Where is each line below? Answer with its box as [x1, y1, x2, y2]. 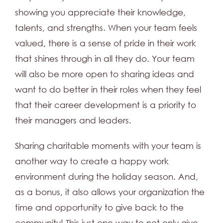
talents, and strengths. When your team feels [15, 22, 197, 33]
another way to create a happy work [15, 156, 169, 167]
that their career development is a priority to [15, 100, 196, 111]
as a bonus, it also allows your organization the [15, 187, 205, 198]
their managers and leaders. [15, 115, 131, 126]
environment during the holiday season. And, [15, 171, 198, 182]
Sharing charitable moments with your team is [15, 140, 201, 151]
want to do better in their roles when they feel [15, 84, 201, 95]
